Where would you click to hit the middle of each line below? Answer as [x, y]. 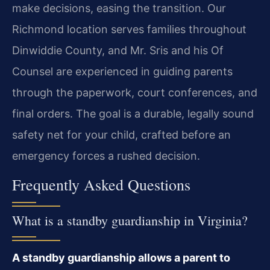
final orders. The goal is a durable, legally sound [133, 114]
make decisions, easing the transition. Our [119, 8]
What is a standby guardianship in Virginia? [130, 220]
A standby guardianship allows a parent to [121, 257]
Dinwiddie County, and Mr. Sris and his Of [118, 51]
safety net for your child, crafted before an [121, 135]
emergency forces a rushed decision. [106, 156]
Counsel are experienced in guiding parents [122, 72]
